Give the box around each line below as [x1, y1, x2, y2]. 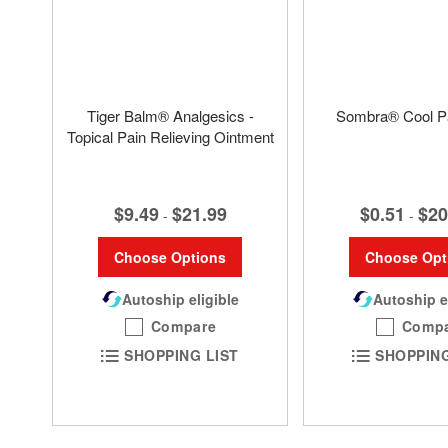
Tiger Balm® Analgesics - [86, 104, 254, 126]
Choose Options [114, 246, 226, 267]
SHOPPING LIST [124, 345, 239, 366]
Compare [150, 315, 217, 336]
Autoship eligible [121, 288, 239, 309]
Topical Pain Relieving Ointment [66, 125, 274, 147]
